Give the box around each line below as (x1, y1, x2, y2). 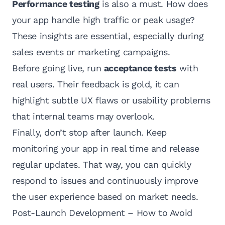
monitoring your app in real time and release (12, 143, 199, 154)
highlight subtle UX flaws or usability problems (12, 95, 210, 106)
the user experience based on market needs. (12, 191, 198, 202)
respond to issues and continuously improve (12, 175, 198, 186)
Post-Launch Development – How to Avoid (12, 207, 192, 218)
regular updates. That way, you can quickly (12, 159, 191, 170)
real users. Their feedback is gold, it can (12, 79, 179, 90)
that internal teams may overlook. (12, 111, 155, 122)
